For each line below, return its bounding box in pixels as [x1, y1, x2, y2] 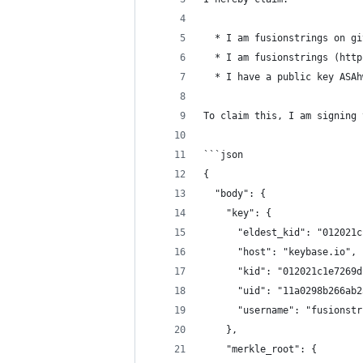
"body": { [203, 188, 266, 199]
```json [203, 149, 243, 160]
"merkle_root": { [203, 344, 317, 355]
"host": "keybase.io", [203, 246, 357, 258]
